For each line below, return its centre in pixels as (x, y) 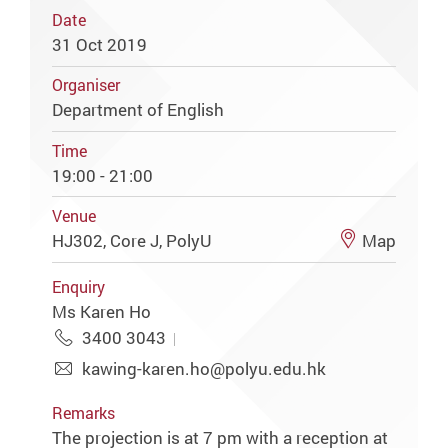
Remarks (84, 413)
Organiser (86, 86)
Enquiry (79, 287)
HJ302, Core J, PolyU (134, 240)
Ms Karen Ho (102, 311)
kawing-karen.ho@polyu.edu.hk (203, 368)
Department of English (138, 110)
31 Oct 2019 (100, 44)
